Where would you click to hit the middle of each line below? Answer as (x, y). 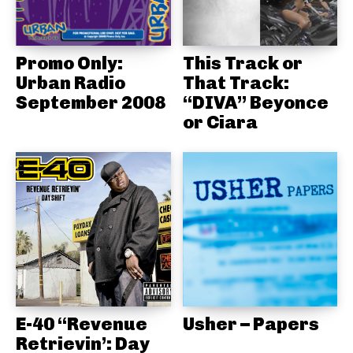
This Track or (242, 63)
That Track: (236, 82)
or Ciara (220, 122)
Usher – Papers (251, 324)
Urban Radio (71, 82)
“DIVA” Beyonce (255, 102)
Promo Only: (69, 63)
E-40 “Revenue (82, 324)
